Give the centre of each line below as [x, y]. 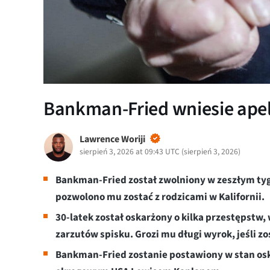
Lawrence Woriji [112, 139]
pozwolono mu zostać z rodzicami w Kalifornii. [160, 197]
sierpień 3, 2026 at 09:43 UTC [130, 151]
